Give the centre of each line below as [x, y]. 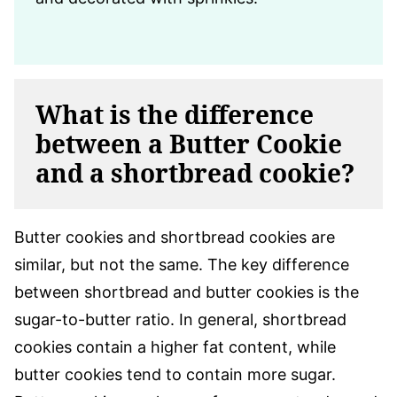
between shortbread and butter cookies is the [187, 292]
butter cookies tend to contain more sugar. [175, 374]
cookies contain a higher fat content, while [175, 346]
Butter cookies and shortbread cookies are [175, 237]
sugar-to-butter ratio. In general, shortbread [180, 319]
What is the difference [175, 114]
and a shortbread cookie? [195, 172]
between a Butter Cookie [189, 143]
